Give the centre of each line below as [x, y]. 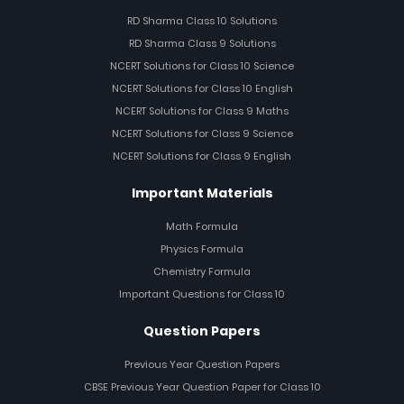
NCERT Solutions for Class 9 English [202, 156]
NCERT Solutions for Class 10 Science [202, 65]
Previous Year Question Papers [202, 364]
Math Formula [202, 226]
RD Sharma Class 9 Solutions [202, 43]
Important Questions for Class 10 [202, 294]
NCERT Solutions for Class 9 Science [202, 133]
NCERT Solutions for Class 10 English [202, 88]
